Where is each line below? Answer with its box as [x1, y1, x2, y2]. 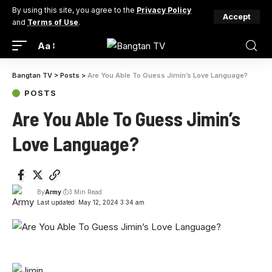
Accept [223, 11, 251, 21]
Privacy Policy [137, 5, 191, 15]
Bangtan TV [12, 71, 52, 80]
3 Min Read [69, 188, 102, 195]
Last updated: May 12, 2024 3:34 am [36, 199, 144, 206]
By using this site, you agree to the [12, 5, 137, 15]
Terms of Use [27, 18, 78, 27]
